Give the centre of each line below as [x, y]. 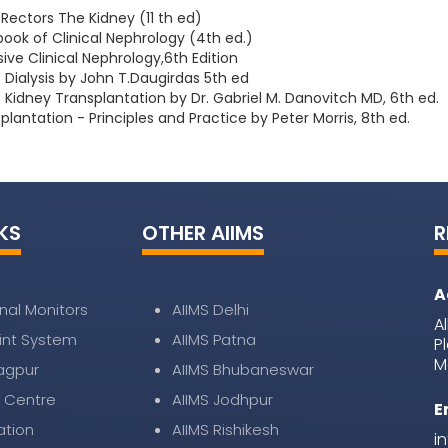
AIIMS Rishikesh [225, 429]
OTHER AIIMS [202, 233]
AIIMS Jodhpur [222, 399]
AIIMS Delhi [210, 309]
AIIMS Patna [213, 339]
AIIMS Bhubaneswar [242, 369]
